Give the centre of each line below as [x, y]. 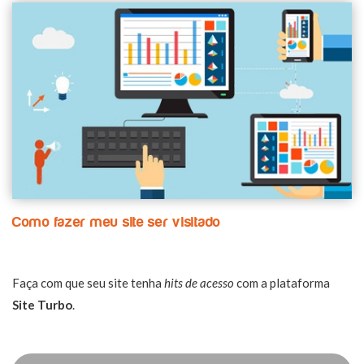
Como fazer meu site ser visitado [117, 222]
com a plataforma [282, 282]
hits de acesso [199, 282]
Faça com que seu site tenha [88, 282]
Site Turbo [42, 304]
